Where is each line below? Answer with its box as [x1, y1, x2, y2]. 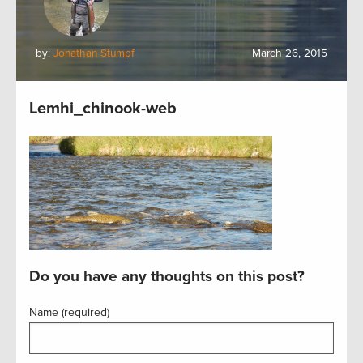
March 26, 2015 [252, 47, 327, 60]
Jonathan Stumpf [53, 47, 135, 60]
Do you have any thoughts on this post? [29, 267, 305, 285]
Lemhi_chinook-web [29, 99, 177, 118]
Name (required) [29, 305, 109, 319]
